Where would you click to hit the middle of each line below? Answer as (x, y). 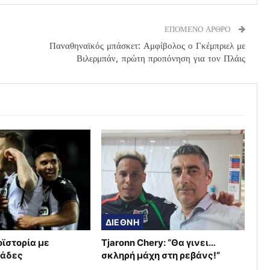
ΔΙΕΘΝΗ (122, 222)
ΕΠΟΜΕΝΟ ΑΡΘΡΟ (198, 30)
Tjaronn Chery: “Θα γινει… (158, 242)
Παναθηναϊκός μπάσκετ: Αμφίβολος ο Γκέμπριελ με (147, 46)
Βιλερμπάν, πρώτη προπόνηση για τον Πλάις (161, 59)
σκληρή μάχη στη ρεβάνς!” (160, 255)
